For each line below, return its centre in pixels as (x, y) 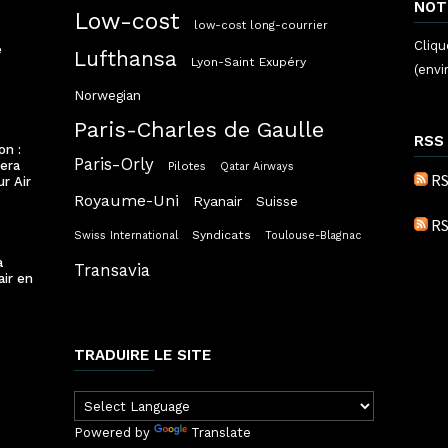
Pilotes (187, 166)
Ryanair (217, 201)
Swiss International (126, 236)
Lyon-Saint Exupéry (248, 62)
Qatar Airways (257, 167)
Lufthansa (125, 59)
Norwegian (107, 96)
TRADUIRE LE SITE (142, 355)
